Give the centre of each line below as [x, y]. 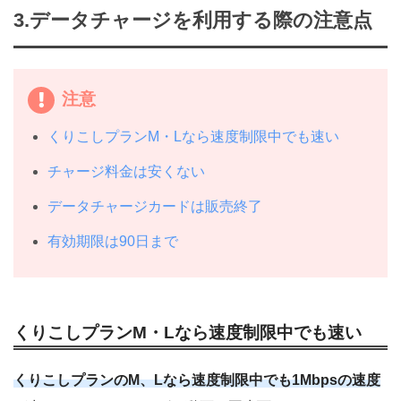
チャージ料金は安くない [127, 171]
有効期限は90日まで [113, 241]
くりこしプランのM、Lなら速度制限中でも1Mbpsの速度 [197, 380]
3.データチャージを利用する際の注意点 [193, 21]
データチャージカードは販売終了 [155, 206]
